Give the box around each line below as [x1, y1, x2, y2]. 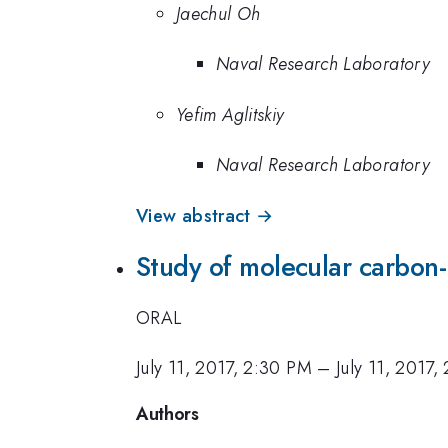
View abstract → [136, 202, 274, 229]
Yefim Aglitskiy [176, 101, 285, 128]
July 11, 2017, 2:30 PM [136, 355, 312, 382]
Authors [136, 400, 199, 427]
